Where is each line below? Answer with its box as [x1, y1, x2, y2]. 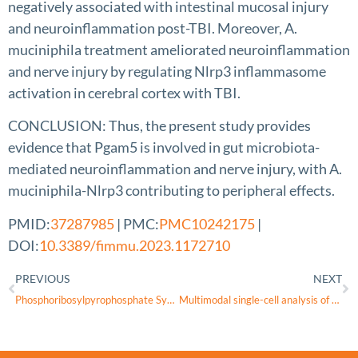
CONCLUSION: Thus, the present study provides [8, 117, 311, 135]
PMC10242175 [159, 214, 255, 233]
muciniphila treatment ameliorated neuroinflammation [8, 40, 350, 58]
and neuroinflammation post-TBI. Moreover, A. [8, 18, 297, 37]
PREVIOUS [15, 272, 70, 286]
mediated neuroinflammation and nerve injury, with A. [8, 160, 342, 178]
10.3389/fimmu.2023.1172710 [39, 236, 230, 254]
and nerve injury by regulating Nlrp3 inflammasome [8, 62, 326, 80]
